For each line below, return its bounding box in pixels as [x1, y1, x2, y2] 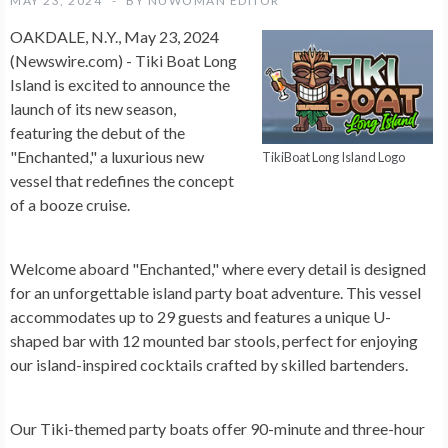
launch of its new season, [10, 99, 176, 118]
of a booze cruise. [10, 195, 133, 214]
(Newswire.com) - [10, 51, 135, 70]
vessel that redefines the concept [10, 171, 234, 190]
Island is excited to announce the [10, 75, 230, 94]
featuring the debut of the [10, 123, 185, 142]
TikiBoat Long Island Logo [261, 148, 405, 165]
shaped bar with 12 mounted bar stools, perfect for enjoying [10, 331, 418, 350]
